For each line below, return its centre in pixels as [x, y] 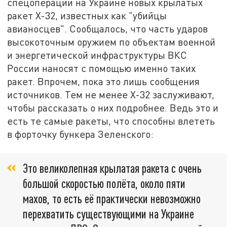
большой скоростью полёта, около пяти [104, 183]
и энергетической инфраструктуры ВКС [97, 55]
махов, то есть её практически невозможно [112, 199]
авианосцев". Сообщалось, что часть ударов [108, 28]
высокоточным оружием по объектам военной [111, 42]
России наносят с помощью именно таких [102, 68]
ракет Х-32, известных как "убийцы [87, 15]
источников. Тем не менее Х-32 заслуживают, [111, 94]
